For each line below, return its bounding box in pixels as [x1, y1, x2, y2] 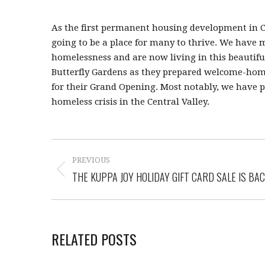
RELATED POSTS [51, 228, 137, 250]
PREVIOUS [72, 155, 110, 164]
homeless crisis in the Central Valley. [51, 96, 209, 107]
